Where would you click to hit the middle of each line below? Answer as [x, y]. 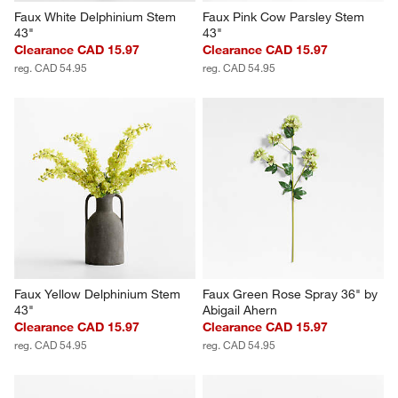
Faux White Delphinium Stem [97, 16]
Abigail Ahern [240, 310]
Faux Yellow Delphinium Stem [99, 294]
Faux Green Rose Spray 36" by [292, 294]
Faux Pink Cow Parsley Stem [285, 16]
